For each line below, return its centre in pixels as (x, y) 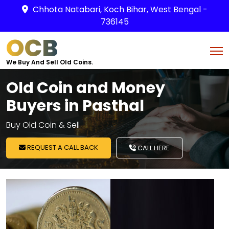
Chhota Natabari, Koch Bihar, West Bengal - (120, 9)
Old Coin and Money (86, 88)
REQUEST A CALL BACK (62, 147)
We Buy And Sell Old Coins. (50, 62)
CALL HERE (153, 148)
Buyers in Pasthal (75, 106)
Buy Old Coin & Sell (43, 125)
